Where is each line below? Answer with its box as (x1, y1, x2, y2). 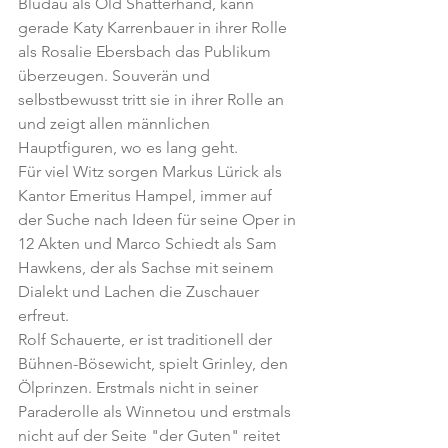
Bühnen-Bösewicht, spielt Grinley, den (18, 354, 292, 373)
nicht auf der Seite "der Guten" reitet (18, 426, 284, 445)
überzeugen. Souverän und (18, 66, 214, 85)
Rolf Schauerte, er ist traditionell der (18, 330, 276, 349)
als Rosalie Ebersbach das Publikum (18, 42, 275, 61)
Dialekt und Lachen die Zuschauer (18, 282, 263, 301)
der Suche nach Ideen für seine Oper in (18, 210, 300, 229)
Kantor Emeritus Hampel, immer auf (18, 186, 276, 205)
